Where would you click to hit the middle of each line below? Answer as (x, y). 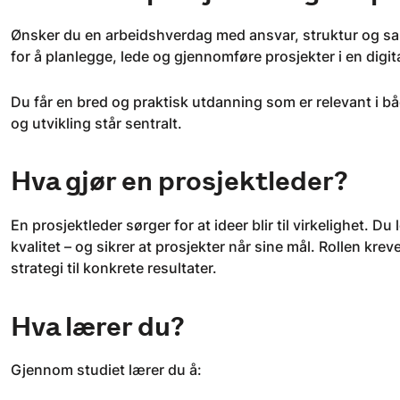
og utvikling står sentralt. (96, 123)
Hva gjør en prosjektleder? (179, 182)
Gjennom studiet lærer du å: (106, 370)
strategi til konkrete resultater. (114, 268)
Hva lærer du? (98, 326)
